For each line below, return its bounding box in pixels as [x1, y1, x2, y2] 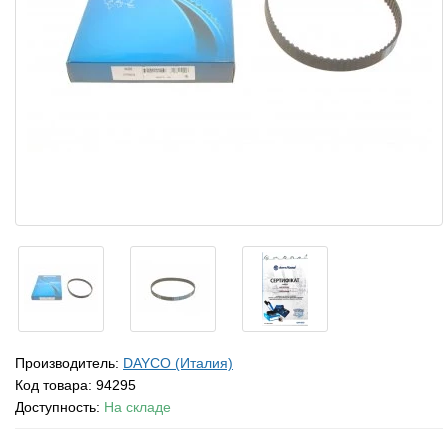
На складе [104, 399, 171, 415]
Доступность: [15, 399, 104, 415]
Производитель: [15, 355, 123, 371]
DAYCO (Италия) [123, 355, 233, 371]
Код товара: [15, 377, 96, 393]
